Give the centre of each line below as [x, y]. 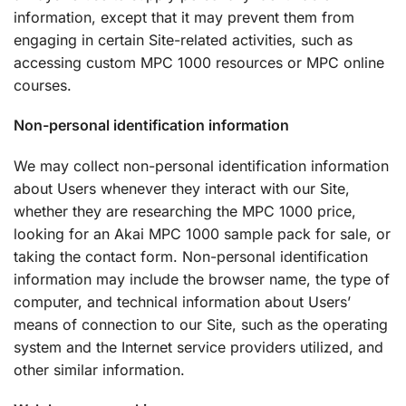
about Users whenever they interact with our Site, [182, 188]
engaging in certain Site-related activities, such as [183, 40]
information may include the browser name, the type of [202, 279]
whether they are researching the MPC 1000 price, [185, 211]
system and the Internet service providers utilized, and [198, 347]
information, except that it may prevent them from [184, 18]
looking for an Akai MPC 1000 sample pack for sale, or [202, 233]
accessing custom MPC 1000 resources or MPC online [199, 63]
